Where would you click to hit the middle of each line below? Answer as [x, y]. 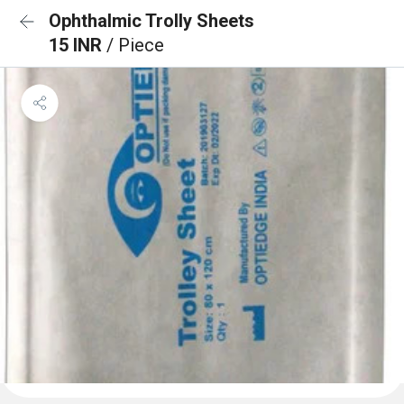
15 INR [78, 45]
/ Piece [135, 45]
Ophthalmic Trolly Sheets [151, 21]
